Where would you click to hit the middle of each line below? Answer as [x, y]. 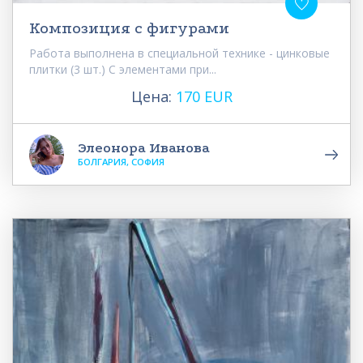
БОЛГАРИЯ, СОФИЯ [121, 162]
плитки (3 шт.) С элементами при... [123, 70]
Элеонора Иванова [144, 148]
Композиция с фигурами [129, 29]
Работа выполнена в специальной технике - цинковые [179, 53]
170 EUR [204, 97]
